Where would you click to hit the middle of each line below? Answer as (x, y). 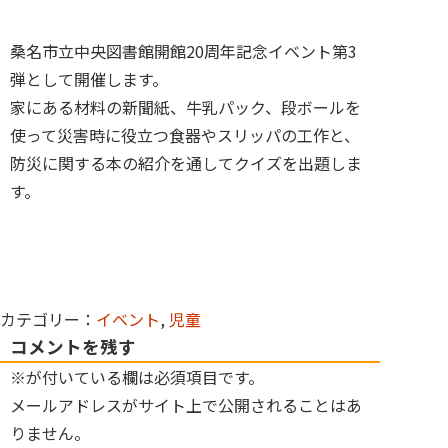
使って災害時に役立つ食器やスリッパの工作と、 (185, 135)
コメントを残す (73, 346)
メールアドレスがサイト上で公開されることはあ (186, 405)
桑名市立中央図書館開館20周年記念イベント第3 (183, 51)
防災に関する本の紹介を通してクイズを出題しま (186, 163)
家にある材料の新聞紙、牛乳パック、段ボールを (185, 107)
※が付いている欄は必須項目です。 (137, 377)
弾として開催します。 (89, 79)
